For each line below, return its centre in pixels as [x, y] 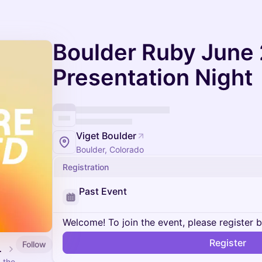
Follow [34, 244]
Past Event [103, 191]
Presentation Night [153, 77]
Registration [86, 167]
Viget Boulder [106, 136]
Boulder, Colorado [110, 149]
